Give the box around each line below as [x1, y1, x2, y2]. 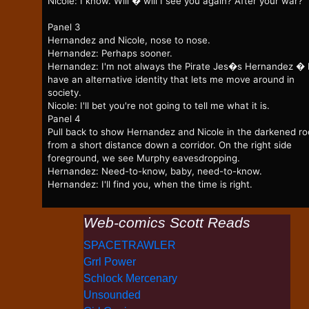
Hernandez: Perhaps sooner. [48, 48, 172, 59]
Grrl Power [83, 256, 136, 268]
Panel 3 [48, 21, 80, 33]
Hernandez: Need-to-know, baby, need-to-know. [48, 166, 262, 177]
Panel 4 [48, 113, 81, 125]
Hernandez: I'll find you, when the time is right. [48, 179, 252, 190]
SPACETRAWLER [83, 239, 176, 252]
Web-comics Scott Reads [83, 215, 250, 232]
